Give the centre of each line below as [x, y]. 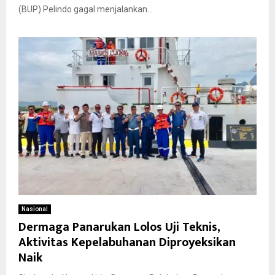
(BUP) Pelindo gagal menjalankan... [86, 9]
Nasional [35, 209]
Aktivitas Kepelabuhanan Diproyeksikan [127, 243]
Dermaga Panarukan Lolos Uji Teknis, [119, 227]
